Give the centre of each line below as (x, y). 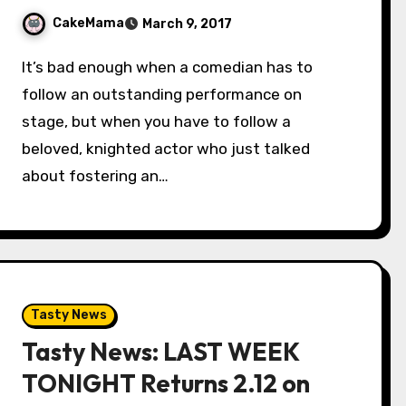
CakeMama (89, 24)
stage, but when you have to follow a (157, 121)
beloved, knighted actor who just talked (166, 149)
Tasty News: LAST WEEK (161, 352)
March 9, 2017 (188, 24)
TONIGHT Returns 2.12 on (166, 383)
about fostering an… (96, 176)
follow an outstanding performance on (162, 94)
